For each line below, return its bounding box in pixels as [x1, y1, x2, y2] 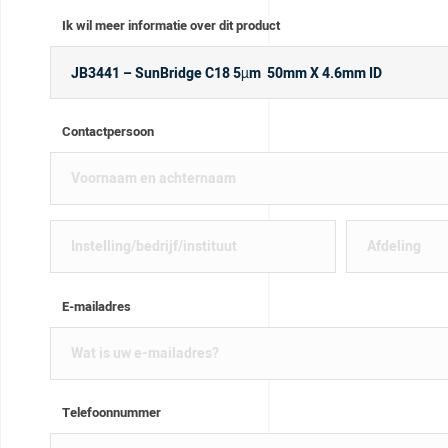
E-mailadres [61, 296, 131, 316]
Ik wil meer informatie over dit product [61, 16, 280, 36]
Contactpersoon [61, 122, 154, 142]
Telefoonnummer [61, 402, 161, 422]
